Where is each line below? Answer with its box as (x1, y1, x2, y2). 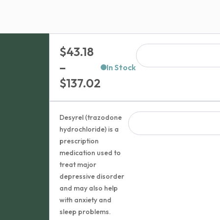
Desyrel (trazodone (59, 113, 122, 122)
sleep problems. (59, 207, 111, 216)
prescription (59, 137, 99, 145)
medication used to (59, 148, 121, 157)
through (100, 122, 142, 137)
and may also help (59, 184, 118, 192)
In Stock (107, 62, 137, 72)
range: (100, 91, 136, 106)
